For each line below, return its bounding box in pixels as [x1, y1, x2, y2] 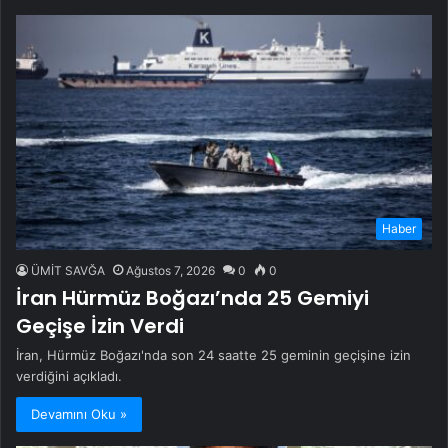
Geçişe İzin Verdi [16, 312, 184, 341]
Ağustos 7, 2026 [126, 263, 215, 279]
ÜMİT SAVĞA [31, 263, 105, 279]
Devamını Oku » [31, 406, 127, 423]
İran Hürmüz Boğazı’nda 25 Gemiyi [16, 284, 369, 313]
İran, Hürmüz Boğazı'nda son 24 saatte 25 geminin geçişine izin [16, 347, 411, 364]
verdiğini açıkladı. [16, 368, 122, 385]
